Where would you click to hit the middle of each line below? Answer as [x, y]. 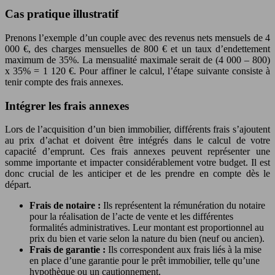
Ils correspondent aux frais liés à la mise [185, 250]
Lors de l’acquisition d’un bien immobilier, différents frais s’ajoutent [137, 130]
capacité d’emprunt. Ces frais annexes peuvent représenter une [137, 152]
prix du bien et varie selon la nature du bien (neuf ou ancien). [147, 239]
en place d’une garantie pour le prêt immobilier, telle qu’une [145, 261]
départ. [18, 185]
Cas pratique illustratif [62, 14]
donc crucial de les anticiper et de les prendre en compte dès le [137, 174]
